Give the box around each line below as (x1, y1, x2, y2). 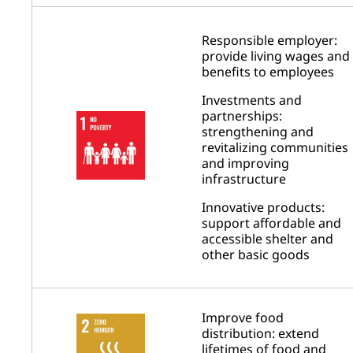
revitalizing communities (202, 138, 348, 156)
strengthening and (202, 122, 314, 140)
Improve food (202, 308, 284, 326)
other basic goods (202, 245, 310, 263)
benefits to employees (202, 62, 334, 80)
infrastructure (202, 169, 286, 188)
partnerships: (202, 106, 282, 124)
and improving (202, 154, 289, 172)
